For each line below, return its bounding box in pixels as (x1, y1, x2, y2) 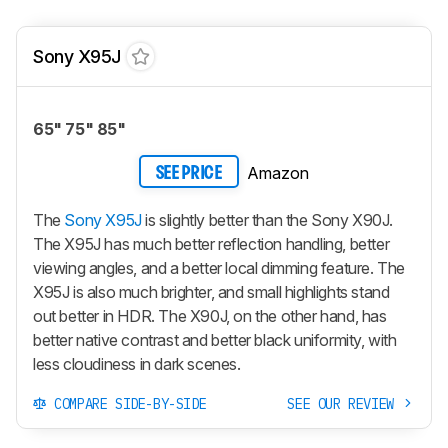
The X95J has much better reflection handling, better (33, 234, 390, 255)
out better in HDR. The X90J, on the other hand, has (33, 306, 387, 327)
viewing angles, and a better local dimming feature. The (33, 258, 406, 279)
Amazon (247, 162, 309, 183)
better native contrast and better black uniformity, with (33, 330, 397, 351)
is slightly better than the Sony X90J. (141, 210, 393, 231)
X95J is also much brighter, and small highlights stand (33, 282, 390, 303)
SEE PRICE (155, 164, 223, 182)
